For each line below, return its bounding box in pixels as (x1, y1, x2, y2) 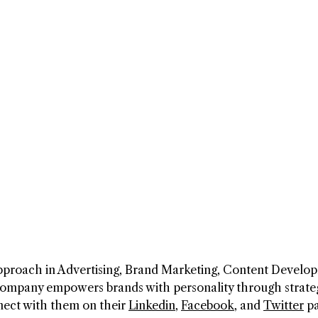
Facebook (181, 298, 234, 313)
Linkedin (128, 298, 175, 313)
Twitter (263, 298, 304, 313)
